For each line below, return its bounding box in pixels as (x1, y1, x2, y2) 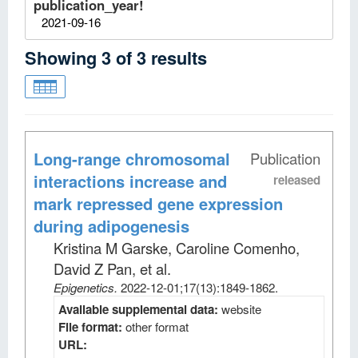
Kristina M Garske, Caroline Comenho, (54, 237, 300, 258)
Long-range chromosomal (34, 147, 230, 170)
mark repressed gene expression (34, 192, 283, 215)
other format (125, 318, 189, 335)
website (221, 300, 261, 317)
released (273, 171, 320, 189)
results (151, 45, 207, 70)
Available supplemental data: (58, 300, 221, 318)
